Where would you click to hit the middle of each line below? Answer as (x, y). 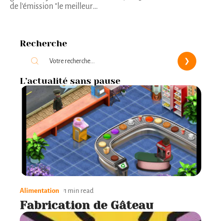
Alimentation (39, 190)
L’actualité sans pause (70, 81)
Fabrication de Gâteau (87, 205)
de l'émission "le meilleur (51, 7)
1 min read (79, 190)
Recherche (43, 43)
